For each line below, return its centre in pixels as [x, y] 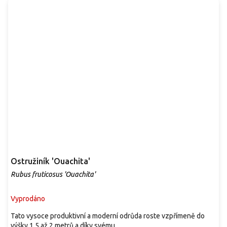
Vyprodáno [28, 198]
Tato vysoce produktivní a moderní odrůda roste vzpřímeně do [108, 216]
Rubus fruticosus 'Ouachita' [53, 174]
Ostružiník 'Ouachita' [50, 161]
